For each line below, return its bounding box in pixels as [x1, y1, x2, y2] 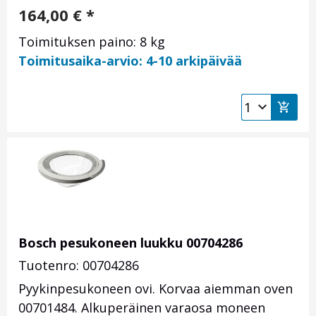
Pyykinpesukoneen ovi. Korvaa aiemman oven [18, 280, 293, 298]
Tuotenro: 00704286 [18, 257, 139, 274]
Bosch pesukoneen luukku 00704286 [18, 234, 243, 252]
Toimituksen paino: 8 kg [18, 33, 165, 51]
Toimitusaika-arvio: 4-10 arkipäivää [18, 52, 242, 70]
